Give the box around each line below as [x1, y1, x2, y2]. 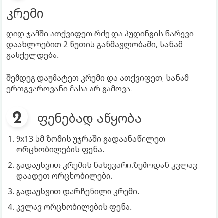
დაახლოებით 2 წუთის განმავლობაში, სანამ [6, 38, 182, 50]
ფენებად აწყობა [37, 109, 142, 126]
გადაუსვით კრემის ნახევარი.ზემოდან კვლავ [16, 159, 197, 170]
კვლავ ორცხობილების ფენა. [16, 201, 132, 212]
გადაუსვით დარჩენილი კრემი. [16, 185, 139, 197]
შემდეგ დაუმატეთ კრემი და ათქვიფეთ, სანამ [6, 72, 189, 83]
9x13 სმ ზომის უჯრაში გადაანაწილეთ [16, 133, 165, 144]
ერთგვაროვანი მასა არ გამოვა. [6, 83, 132, 94]
